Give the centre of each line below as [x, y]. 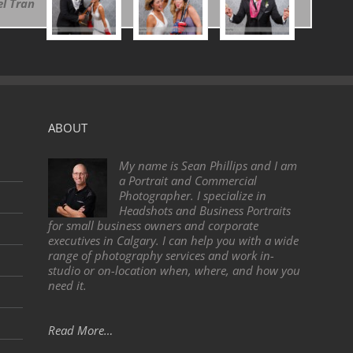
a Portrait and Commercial [188, 181]
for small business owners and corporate [154, 226]
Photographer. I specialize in [193, 196]
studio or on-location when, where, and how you [175, 271]
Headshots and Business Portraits [205, 211]
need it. [68, 286]
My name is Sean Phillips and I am [208, 166]
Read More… [81, 331]
